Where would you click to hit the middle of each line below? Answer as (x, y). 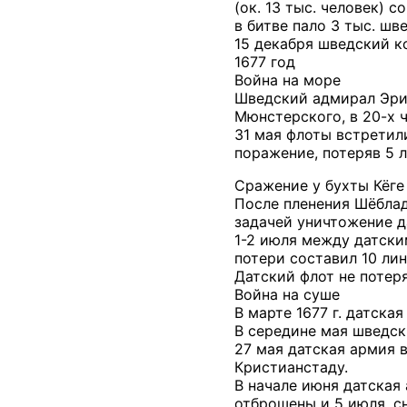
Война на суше (287, 294)
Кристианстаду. (291, 367)
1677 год (265, 61)
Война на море (288, 79)
